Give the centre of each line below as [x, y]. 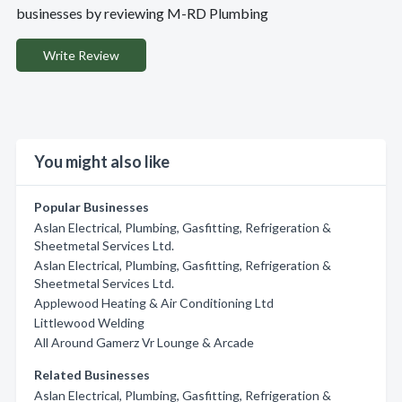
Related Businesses [92, 375]
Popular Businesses [92, 207]
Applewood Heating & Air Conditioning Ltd [154, 303]
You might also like [102, 162]
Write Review [81, 55]
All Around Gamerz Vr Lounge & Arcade [144, 342]
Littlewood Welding [89, 323]
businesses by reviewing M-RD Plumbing [142, 13]
